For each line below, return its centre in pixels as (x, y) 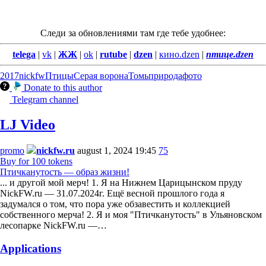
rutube (113, 54)
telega (24, 54)
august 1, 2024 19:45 (117, 151)
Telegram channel (45, 99)
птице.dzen (230, 54)
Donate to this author (63, 87)
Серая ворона (101, 75)
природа (165, 75)
